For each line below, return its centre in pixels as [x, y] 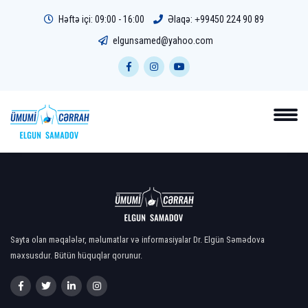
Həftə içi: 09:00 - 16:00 [100, 19]
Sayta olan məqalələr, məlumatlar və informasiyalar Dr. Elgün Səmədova [137, 240]
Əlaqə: [180, 19]
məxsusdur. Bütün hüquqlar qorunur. [76, 255]
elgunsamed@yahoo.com [163, 41]
